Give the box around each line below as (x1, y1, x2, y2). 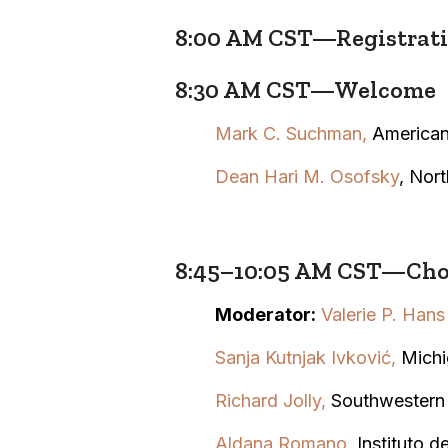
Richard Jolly (214, 389, 321, 411)
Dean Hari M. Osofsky (214, 165, 399, 187)
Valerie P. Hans (320, 303, 445, 325)
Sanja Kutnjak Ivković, (214, 346, 401, 368)
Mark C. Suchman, (214, 122, 367, 144)
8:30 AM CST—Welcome (174, 74, 436, 104)
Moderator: (214, 303, 316, 325)
